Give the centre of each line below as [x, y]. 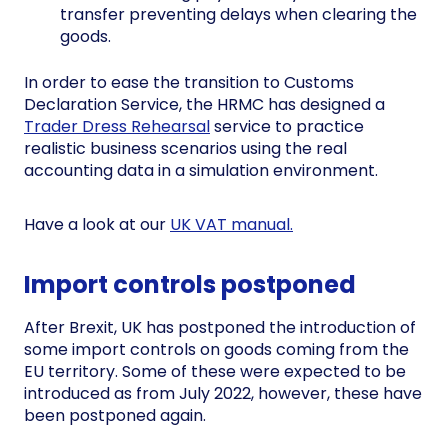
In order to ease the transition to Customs [189, 82]
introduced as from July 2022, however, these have [223, 393]
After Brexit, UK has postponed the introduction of [220, 327]
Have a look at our [97, 224]
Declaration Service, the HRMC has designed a [204, 104]
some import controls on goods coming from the [216, 349]
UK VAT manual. [231, 224]
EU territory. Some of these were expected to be [215, 371]
